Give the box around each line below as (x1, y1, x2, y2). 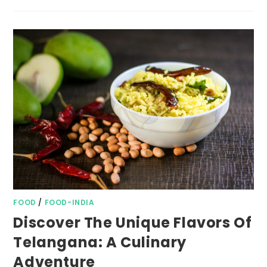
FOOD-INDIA (44, 197, 95, 207)
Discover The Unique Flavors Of (13, 212, 252, 232)
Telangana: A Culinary (13, 232, 187, 252)
